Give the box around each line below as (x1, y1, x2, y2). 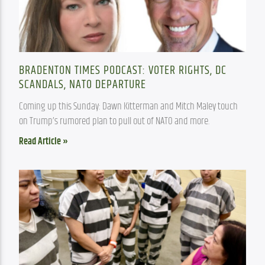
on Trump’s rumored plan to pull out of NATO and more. (19, 114, 210, 130)
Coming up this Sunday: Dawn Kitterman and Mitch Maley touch (19, 99, 238, 115)
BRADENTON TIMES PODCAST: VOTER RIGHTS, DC (19, 62, 227, 80)
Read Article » (19, 134, 69, 150)
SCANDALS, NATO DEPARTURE (19, 76, 147, 95)
